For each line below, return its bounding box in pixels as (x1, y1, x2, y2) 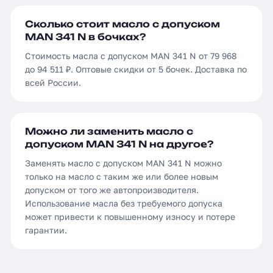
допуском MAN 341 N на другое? (25, 138, 213, 150)
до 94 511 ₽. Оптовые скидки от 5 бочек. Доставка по (25, 64, 247, 74)
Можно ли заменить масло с (25, 126, 193, 137)
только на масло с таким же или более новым (25, 171, 218, 182)
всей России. (25, 77, 81, 88)
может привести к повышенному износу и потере (25, 211, 235, 222)
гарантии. (25, 225, 67, 235)
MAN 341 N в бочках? (25, 31, 146, 43)
